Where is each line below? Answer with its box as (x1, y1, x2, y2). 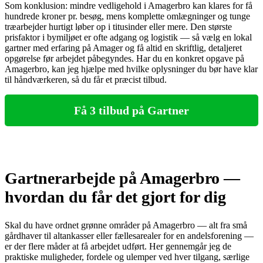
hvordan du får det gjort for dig (5, 188, 226, 207)
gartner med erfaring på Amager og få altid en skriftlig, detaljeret (5, 43, 242, 53)
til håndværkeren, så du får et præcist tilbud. (5, 75, 167, 85)
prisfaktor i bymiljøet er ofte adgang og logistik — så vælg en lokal (5, 32, 252, 43)
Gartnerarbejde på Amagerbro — (5, 169, 240, 188)
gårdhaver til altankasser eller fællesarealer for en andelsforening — (5, 231, 254, 241)
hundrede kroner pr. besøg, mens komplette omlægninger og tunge (5, 11, 250, 22)
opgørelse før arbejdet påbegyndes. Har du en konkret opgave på (5, 53, 244, 64)
